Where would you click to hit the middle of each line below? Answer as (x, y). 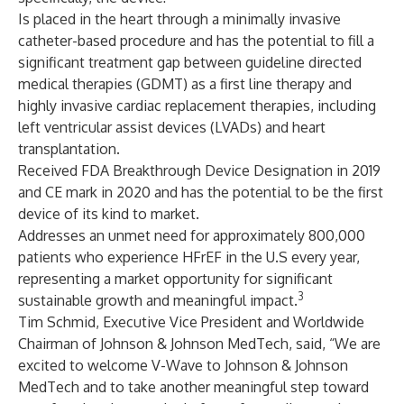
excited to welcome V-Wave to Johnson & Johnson (183, 365)
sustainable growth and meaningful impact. (158, 300)
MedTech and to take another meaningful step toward (193, 387)
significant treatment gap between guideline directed (190, 62)
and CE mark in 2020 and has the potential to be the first (201, 192)
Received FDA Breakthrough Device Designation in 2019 (199, 170)
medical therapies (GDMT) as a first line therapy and (185, 84)
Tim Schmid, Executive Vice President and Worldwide (191, 322)
